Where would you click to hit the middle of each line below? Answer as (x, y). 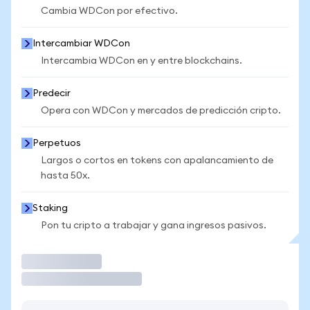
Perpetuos (57, 143)
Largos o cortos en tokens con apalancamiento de (157, 161)
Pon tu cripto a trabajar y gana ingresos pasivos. (154, 226)
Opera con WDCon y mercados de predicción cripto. (161, 111)
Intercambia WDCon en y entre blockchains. (142, 61)
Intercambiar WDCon (81, 44)
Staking (50, 208)
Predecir (52, 93)
